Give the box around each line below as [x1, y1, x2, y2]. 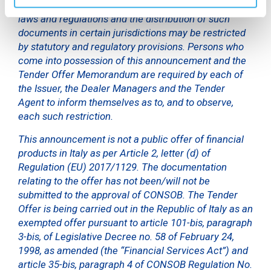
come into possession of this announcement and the [18, 54, 246, 67]
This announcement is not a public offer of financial [18, 132, 244, 145]
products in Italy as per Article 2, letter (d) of [18, 146, 211, 159]
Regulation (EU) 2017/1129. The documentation [18, 160, 227, 173]
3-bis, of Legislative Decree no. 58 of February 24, [18, 230, 234, 243]
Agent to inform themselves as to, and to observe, [18, 96, 233, 108]
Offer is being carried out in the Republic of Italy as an [18, 202, 253, 215]
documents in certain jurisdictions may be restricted [18, 26, 246, 39]
